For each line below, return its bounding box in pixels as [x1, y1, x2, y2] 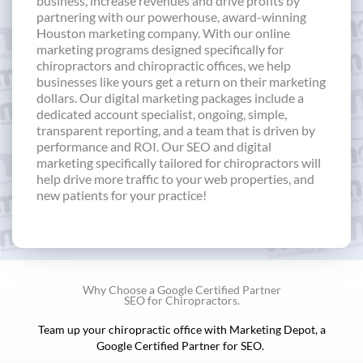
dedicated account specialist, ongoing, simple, [36, 105, 287, 122]
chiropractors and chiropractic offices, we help [36, 57, 291, 73]
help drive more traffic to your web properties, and [36, 170, 314, 186]
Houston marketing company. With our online [36, 24, 290, 41]
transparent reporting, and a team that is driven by [36, 122, 315, 138]
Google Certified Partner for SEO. [96, 339, 267, 353]
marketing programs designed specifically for [36, 41, 284, 57]
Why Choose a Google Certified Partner [82, 283, 281, 297]
